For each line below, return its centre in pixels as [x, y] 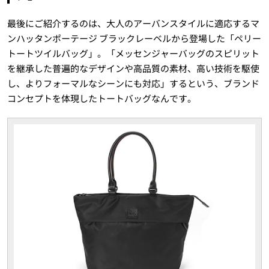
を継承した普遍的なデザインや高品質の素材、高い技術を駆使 [133, 68]
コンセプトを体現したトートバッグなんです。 [101, 98]
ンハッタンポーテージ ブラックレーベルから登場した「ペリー [134, 38]
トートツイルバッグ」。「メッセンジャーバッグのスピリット [133, 53]
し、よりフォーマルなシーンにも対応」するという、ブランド [133, 83]
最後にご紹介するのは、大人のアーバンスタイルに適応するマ [133, 23]
